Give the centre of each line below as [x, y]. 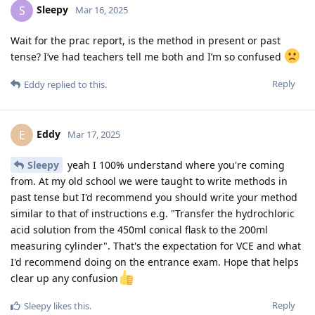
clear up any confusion [64, 278]
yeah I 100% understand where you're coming [175, 165]
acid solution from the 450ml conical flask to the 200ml [139, 229]
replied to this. [76, 84]
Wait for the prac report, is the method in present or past [146, 40]
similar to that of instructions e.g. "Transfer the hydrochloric [153, 213]
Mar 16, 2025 [102, 9]
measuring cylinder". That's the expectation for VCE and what [156, 245]
